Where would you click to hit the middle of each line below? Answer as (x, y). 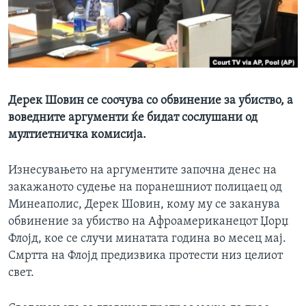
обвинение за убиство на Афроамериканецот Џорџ (148, 222)
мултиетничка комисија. (77, 135)
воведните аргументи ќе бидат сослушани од (133, 118)
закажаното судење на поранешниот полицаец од (145, 188)
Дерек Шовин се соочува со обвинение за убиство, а (151, 101)
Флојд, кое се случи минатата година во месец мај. (147, 239)
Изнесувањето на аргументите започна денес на (142, 171)
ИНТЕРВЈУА (52, 13)
